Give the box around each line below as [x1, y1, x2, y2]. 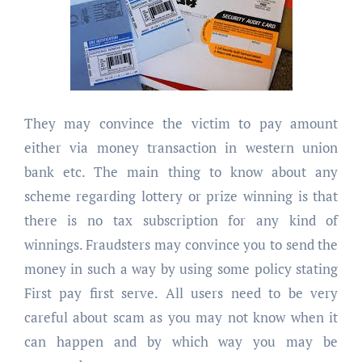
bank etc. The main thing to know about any [23, 162, 339, 181]
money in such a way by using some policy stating [23, 259, 339, 278]
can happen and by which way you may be [23, 331, 339, 351]
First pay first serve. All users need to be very [23, 283, 339, 302]
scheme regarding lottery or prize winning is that [23, 186, 339, 205]
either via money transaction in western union [23, 137, 339, 157]
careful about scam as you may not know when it [23, 307, 339, 326]
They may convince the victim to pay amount [23, 113, 339, 133]
